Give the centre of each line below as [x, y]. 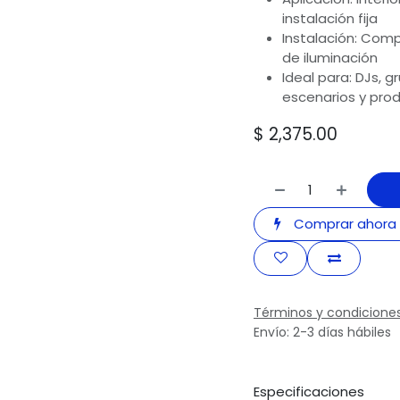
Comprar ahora [343, 223]
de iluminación [330, 58]
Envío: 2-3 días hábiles [322, 332]
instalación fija [330, 19]
